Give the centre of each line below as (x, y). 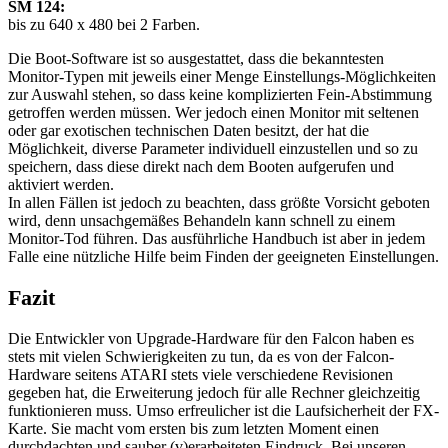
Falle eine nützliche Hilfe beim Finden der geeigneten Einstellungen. (223, 257)
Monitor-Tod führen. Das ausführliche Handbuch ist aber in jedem (216, 239)
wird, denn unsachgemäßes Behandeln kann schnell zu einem (201, 221)
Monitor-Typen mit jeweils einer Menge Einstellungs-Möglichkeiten (222, 77)
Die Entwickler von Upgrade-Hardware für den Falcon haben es (211, 338)
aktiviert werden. (61, 185)
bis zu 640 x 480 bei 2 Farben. (104, 25)
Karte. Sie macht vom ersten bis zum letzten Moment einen (193, 428)
